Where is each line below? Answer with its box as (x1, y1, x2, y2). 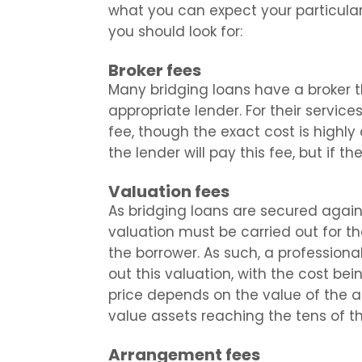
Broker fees (108, 59, 202, 82)
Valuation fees (108, 180, 230, 203)
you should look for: (108, 22, 243, 41)
